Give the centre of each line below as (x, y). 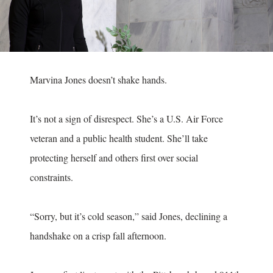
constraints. (53, 177)
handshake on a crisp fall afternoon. (100, 235)
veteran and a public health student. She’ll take (119, 138)
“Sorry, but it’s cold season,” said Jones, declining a (129, 216)
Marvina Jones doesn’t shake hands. (100, 79)
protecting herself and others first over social (114, 157)
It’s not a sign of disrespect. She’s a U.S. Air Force (126, 118)
